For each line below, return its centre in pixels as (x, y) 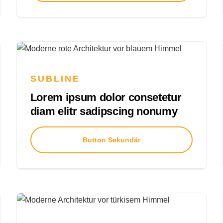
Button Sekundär (111, 140)
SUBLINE (55, 78)
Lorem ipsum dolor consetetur (106, 97)
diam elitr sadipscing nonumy (104, 111)
